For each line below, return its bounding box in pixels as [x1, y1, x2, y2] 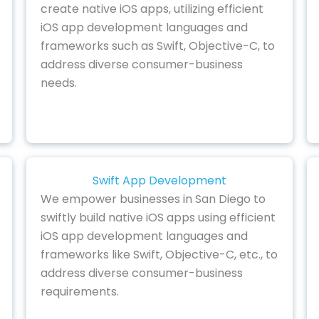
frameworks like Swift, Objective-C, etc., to [41, 246, 278, 263]
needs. [41, 74, 78, 91]
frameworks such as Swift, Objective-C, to [41, 37, 276, 54]
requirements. [41, 283, 120, 300]
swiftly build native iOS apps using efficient [41, 209, 276, 226]
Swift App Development [92, 172, 226, 189]
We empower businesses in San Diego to [41, 191, 266, 208]
